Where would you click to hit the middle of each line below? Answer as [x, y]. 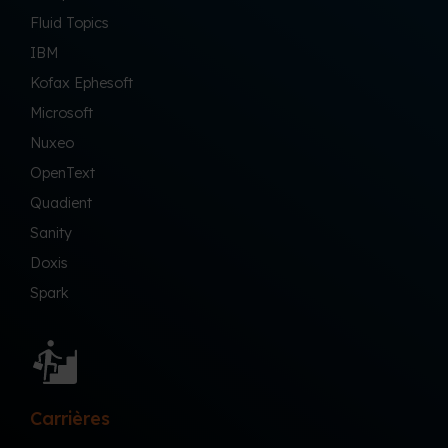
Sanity [51, 232]
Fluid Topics [69, 22]
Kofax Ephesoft [81, 82]
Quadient [61, 202]
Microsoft [61, 112]
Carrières [70, 418]
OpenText [62, 172]
